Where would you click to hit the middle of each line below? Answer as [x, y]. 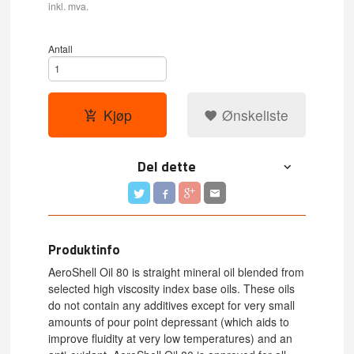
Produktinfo [85, 249]
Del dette [167, 166]
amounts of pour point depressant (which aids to [169, 321]
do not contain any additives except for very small [172, 305]
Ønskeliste [254, 115]
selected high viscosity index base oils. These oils [172, 288]
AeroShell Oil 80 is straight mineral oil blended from [177, 271]
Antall [61, 48]
